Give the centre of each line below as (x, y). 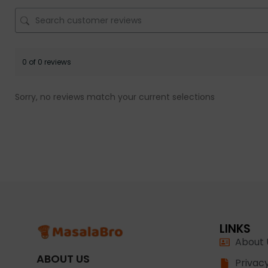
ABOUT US (63, 259)
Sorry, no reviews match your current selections (115, 97)
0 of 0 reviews (47, 62)
